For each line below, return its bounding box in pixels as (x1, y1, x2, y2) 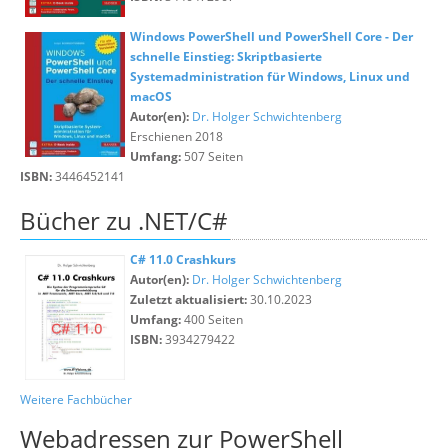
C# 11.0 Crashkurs (130, 251, 236, 268)
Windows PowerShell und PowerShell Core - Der (130, 28, 413, 45)
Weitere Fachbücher (20, 391, 132, 408)
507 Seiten (181, 148, 243, 165)
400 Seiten (181, 311, 243, 328)
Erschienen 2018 (130, 128, 223, 145)
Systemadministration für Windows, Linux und (130, 68, 410, 85)
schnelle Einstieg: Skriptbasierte (130, 48, 322, 65)
